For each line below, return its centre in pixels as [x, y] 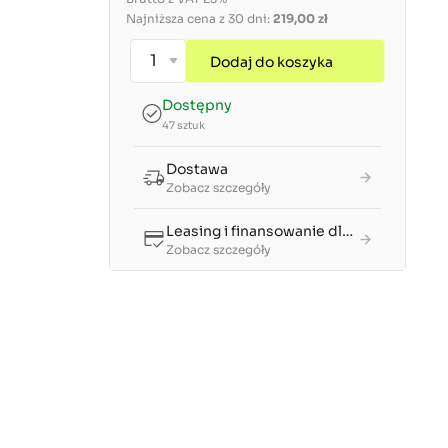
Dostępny [197, 105]
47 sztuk [183, 126]
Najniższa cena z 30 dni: [199, 19]
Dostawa [197, 169]
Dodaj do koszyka [271, 62]
